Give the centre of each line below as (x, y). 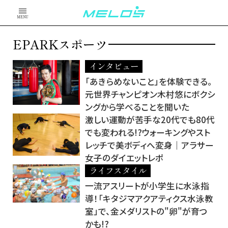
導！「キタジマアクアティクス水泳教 (149, 198)
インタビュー (114, 66)
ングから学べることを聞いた (137, 107)
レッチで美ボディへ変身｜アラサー (149, 145)
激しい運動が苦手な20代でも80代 (150, 120)
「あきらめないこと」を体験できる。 (149, 81)
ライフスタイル (118, 170)
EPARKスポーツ (60, 44)
